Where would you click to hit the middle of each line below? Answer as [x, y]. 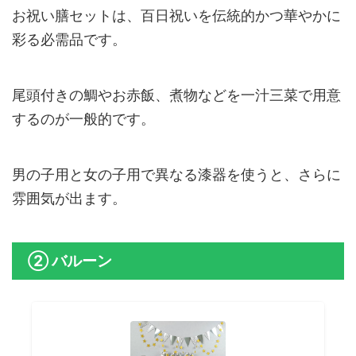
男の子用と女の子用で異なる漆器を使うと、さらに [176, 175]
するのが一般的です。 [83, 119]
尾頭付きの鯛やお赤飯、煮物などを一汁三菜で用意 [176, 95]
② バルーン [70, 261]
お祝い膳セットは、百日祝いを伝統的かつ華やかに [176, 16]
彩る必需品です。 [69, 40]
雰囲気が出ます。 [69, 199]
